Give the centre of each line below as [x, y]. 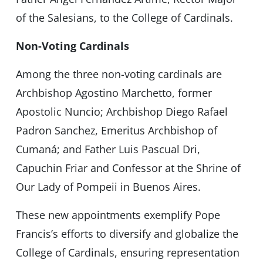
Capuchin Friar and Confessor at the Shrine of [128, 168]
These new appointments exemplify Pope [118, 215]
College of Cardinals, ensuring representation [127, 253]
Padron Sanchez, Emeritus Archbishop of [116, 131]
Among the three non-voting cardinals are [119, 74]
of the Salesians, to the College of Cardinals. [124, 18]
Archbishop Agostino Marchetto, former [114, 93]
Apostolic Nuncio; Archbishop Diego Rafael [122, 112]
